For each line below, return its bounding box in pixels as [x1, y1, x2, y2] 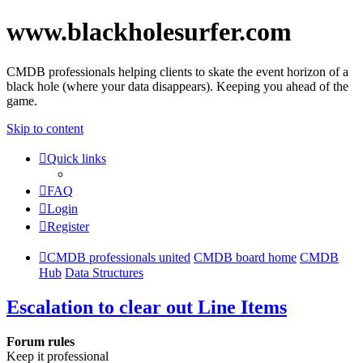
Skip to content [6, 121, 83, 135]
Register [47, 219, 89, 233]
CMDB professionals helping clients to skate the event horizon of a [6, 64, 348, 79]
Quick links [47, 151, 106, 165]
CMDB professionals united [47, 250, 190, 264]
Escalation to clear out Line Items [6, 296, 287, 318]
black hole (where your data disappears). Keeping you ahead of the [6, 79, 348, 93]
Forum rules [6, 334, 75, 348]
